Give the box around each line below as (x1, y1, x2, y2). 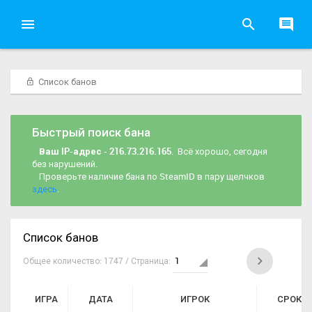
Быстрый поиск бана (32, 124, 150, 140)
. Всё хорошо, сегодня (171, 145, 267, 157)
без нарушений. (32, 157, 97, 170)
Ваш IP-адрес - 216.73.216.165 (39, 145, 171, 157)
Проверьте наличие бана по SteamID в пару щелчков (39, 170, 265, 182)
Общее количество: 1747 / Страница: (23, 255, 173, 266)
